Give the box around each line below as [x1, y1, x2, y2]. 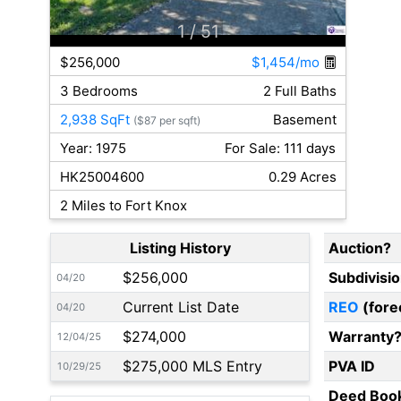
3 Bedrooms [59, 82, 138, 100]
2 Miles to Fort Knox [59, 197, 187, 215]
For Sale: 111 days [225, 140, 337, 158]
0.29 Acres [268, 168, 337, 186]
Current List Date [123, 298, 239, 317]
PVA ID [328, 357, 375, 376]
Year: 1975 [59, 140, 126, 158]
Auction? [328, 239, 391, 258]
